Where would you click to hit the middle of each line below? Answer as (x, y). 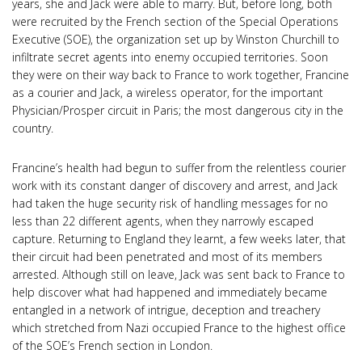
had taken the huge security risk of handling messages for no (170, 203)
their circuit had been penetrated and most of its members (167, 257)
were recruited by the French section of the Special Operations (175, 21)
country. (33, 128)
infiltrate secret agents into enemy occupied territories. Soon (170, 57)
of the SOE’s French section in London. (112, 345)
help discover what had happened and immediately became (170, 292)
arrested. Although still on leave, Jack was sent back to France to (179, 274)
